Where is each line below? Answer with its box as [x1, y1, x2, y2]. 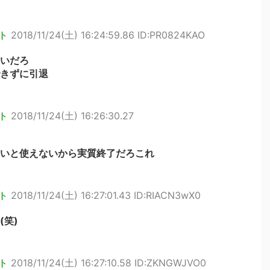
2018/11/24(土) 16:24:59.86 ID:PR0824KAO [11, 29, 205, 41]
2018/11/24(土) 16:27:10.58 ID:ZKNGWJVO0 [11, 257, 206, 269]
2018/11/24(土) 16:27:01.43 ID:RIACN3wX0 [11, 189, 201, 201]
